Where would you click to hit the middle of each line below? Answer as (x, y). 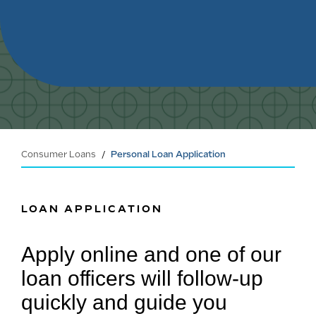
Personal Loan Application (168, 154)
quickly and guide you (124, 302)
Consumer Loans (59, 154)
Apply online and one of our (151, 254)
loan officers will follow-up (142, 278)
